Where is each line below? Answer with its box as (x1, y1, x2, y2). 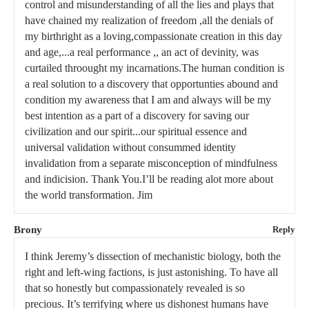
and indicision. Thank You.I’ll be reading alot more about (25, 172, 273, 185)
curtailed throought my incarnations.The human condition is (25, 61, 284, 74)
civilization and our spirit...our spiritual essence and (25, 125, 247, 137)
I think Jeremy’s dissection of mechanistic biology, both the (25, 250, 281, 262)
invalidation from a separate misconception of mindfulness (25, 157, 277, 169)
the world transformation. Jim (25, 188, 152, 201)
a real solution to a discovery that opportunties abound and (25, 77, 278, 90)
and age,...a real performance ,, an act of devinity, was (25, 46, 259, 58)
